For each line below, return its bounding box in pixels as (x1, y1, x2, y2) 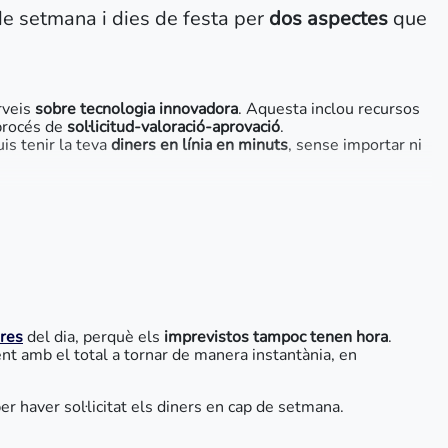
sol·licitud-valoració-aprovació (67, 116, 280, 138)
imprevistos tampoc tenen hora (164, 326, 388, 348)
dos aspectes (269, 5, 388, 32)
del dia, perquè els (23, 326, 164, 348)
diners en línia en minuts (111, 134, 288, 156)
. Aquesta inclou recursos (238, 98, 420, 120)
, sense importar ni (288, 134, 422, 156)
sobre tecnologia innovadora (35, 98, 238, 120)
